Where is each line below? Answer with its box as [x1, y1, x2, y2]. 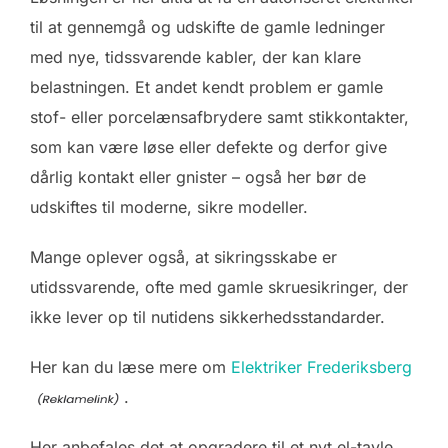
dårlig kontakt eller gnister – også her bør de [30, 167, 366, 188]
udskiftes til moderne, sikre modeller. [30, 197, 308, 218]
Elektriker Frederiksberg [231, 357, 412, 378]
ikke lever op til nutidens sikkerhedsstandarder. [30, 307, 385, 328]
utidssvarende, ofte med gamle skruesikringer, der [30, 277, 408, 298]
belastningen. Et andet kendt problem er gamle [30, 77, 383, 98]
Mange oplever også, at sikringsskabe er [30, 247, 337, 268]
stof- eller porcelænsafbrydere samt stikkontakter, [30, 107, 409, 128]
